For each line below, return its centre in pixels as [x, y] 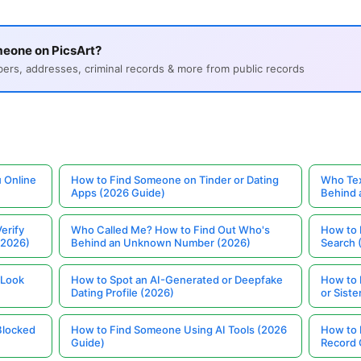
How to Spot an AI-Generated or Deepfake [177, 280]
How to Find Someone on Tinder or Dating [175, 180]
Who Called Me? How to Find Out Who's [171, 230]
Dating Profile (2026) [123, 293]
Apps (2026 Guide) [118, 193]
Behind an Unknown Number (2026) [161, 243]
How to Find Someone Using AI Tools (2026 [179, 330]
